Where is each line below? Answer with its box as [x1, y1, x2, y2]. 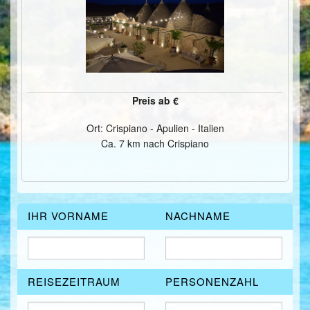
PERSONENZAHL [165, 273, 259, 289]
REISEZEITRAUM [28, 273, 120, 289]
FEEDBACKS [28, 85, 89, 98]
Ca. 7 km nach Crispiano [101, 136, 209, 150]
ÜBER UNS [28, 23, 80, 36]
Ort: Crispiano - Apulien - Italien [86, 120, 224, 135]
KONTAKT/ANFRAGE [28, 54, 126, 67]
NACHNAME [165, 208, 230, 224]
